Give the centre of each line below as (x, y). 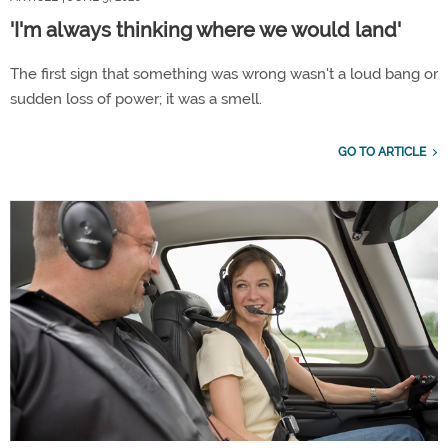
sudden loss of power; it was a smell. (136, 98)
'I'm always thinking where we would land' (205, 29)
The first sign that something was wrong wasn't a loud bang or (224, 73)
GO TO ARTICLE (382, 151)
